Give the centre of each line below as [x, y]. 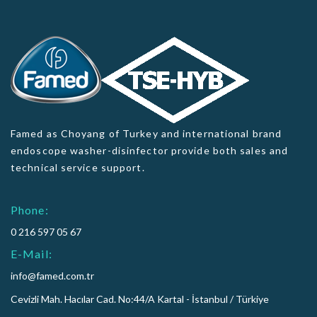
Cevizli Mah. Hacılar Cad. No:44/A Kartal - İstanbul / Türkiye [140, 299]
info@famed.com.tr [52, 276]
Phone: [30, 210]
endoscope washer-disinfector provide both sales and [150, 150]
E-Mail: [31, 254]
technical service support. [78, 167]
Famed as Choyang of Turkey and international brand [146, 133]
